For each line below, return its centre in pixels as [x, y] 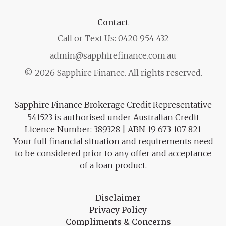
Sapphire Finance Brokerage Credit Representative [113, 105]
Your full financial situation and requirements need [113, 141]
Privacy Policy [118, 210]
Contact [113, 22]
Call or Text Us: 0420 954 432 [113, 38]
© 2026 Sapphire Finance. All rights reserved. [113, 73]
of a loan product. [113, 165]
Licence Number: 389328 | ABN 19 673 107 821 [113, 129]
